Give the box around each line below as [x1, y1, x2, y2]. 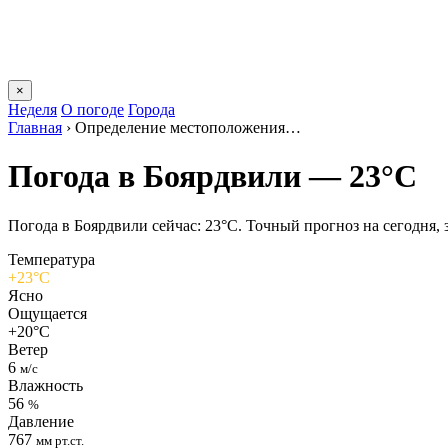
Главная [8, 119, 62, 136]
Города [128, 101, 175, 118]
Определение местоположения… [75, 119, 301, 136]
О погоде [61, 101, 124, 118]
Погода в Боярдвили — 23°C [8, 158, 417, 195]
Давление [8, 412, 74, 430]
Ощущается [8, 304, 87, 322]
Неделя [8, 101, 57, 118]
